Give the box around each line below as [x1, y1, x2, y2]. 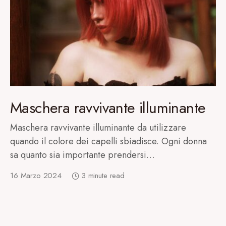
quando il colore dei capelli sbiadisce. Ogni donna [10, 135, 207, 148]
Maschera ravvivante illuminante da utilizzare [10, 121, 186, 134]
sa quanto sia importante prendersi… [10, 148, 155, 161]
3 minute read [81, 170, 125, 181]
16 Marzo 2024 [10, 170, 62, 181]
